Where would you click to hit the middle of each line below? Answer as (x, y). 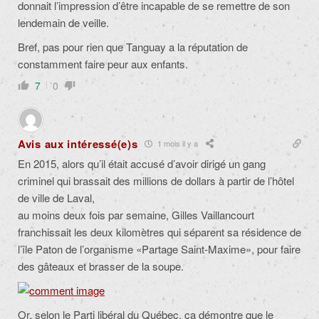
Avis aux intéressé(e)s (78, 143)
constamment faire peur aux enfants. (103, 63)
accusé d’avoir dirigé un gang (198, 163)
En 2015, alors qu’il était (74, 163)
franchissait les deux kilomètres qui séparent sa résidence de (159, 231)
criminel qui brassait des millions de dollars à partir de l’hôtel (156, 180)
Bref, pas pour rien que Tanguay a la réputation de (133, 46)
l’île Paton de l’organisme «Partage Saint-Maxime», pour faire (159, 249)
